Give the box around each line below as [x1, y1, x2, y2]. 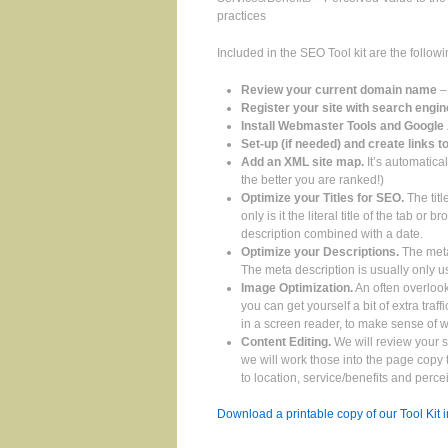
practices [217, 8, 266, 23]
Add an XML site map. [241, 155, 364, 170]
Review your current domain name [241, 83, 437, 98]
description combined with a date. [241, 227, 423, 242]
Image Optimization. [241, 281, 353, 296]
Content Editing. [241, 335, 331, 350]
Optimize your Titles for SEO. [241, 191, 404, 206]
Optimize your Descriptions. [241, 245, 399, 260]
